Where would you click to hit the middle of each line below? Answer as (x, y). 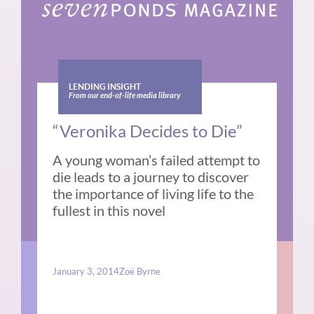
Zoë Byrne (140, 272)
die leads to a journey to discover (151, 177)
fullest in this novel (109, 211)
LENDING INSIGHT (104, 87)
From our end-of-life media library (124, 96)
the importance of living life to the (153, 194)
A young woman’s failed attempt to (157, 160)
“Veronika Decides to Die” (148, 131)
